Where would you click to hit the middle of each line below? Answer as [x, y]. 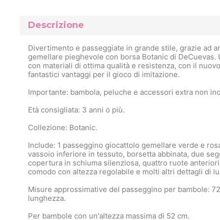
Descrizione [56, 25]
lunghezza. [47, 198]
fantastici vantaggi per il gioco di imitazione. [104, 74]
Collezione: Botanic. [63, 127]
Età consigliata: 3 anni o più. [76, 110]
